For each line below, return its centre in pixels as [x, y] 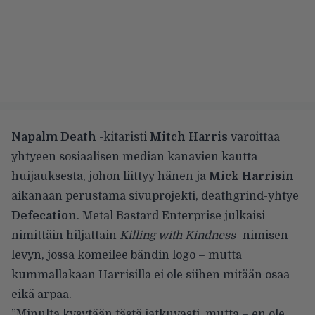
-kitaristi [123, 137]
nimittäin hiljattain [65, 235]
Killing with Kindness [178, 235]
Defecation [44, 216]
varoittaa [254, 137]
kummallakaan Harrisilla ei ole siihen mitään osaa [150, 275]
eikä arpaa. [41, 294]
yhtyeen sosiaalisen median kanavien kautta [134, 156]
